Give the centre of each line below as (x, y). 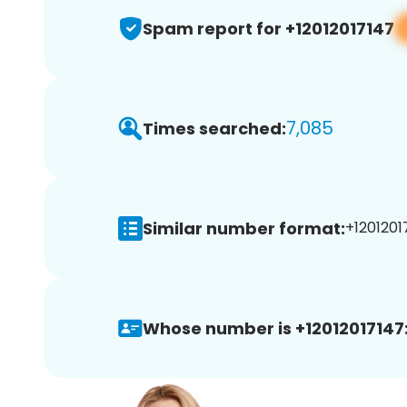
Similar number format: (244, 228)
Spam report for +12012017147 (268, 28)
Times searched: (214, 128)
